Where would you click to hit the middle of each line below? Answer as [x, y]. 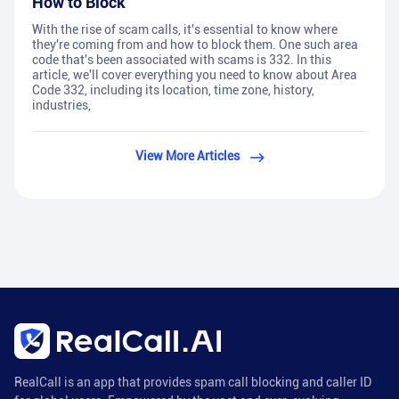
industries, [61, 106]
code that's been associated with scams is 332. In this [182, 60]
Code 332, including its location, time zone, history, [173, 90]
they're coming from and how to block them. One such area [195, 45]
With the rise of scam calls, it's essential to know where [185, 30]
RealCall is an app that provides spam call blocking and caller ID [193, 383]
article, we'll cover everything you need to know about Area [195, 75]
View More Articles [187, 156]
